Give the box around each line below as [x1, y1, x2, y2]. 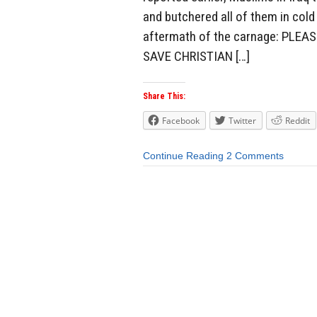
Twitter [229, 115, 256, 127]
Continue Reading [143, 150, 224, 162]
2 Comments [226, 150, 284, 162]
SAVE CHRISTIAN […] [143, 47, 250, 64]
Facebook [162, 115, 200, 127]
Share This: [143, 91, 185, 102]
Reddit [285, 115, 310, 127]
